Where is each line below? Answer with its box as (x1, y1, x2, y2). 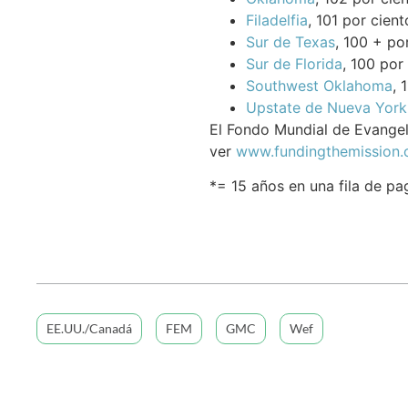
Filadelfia (245, 10, 308, 29)
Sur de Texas (245, 32, 335, 51)
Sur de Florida (245, 54, 342, 73)
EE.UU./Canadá (46, 320, 132, 336)
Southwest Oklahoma (245, 76, 393, 95)
